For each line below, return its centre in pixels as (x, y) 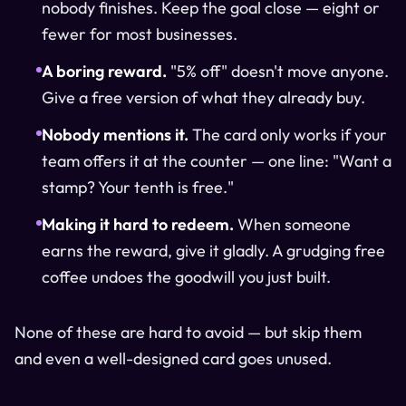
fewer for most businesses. (140, 34)
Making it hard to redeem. (138, 224)
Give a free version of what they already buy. (203, 97)
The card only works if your (288, 134)
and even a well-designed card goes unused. (173, 358)
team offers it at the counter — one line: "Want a (217, 160)
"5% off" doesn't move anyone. (278, 71)
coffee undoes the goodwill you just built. (186, 276)
